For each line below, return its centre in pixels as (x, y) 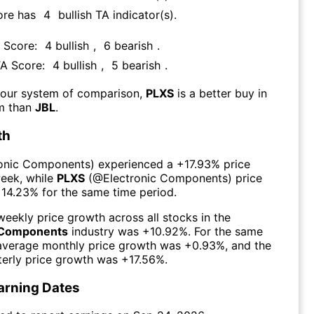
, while (38, 178)
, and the (248, 245)
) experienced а (132, 164)
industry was (103, 231)
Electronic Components (165, 178)
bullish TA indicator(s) (116, 15)
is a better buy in (222, 94)
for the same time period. (109, 192)
